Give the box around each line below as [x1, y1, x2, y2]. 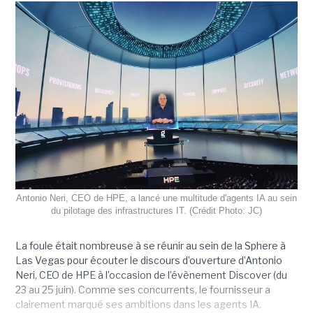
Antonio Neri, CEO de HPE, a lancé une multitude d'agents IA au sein [16, 193, 297, 204]
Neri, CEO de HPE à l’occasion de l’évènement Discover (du [15, 269, 287, 282]
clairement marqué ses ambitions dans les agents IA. [15, 298, 261, 311]
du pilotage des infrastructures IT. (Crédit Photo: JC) [51, 205, 262, 217]
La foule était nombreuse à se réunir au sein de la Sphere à [15, 240, 286, 252]
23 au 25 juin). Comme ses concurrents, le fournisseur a [15, 284, 270, 296]
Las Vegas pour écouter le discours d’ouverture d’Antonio [15, 254, 282, 267]
